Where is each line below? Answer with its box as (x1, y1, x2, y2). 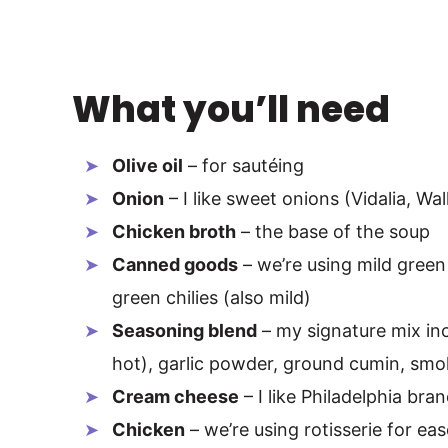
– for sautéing (183, 155, 304, 177)
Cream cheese (112, 386, 239, 408)
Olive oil (112, 155, 183, 177)
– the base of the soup (236, 221, 430, 243)
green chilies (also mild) (112, 287, 311, 309)
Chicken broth (112, 221, 236, 243)
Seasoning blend (112, 320, 257, 342)
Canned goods (112, 254, 238, 276)
